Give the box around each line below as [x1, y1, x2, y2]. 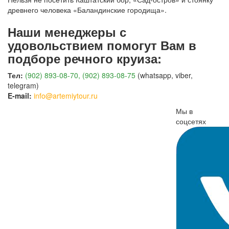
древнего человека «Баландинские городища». [8, 5, 167, 15]
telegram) [8, 80, 39, 90]
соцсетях [175, 116, 206, 126]
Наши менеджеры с [8, 23, 126, 40]
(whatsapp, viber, [135, 70, 193, 80]
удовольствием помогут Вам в [8, 36, 196, 54]
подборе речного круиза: [8, 50, 162, 67]
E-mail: [8, 90, 32, 101]
